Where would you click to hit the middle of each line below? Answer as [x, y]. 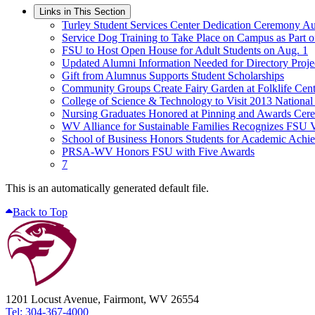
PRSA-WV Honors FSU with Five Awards [158, 151]
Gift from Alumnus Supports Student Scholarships [173, 75]
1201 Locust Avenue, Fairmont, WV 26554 [102, 299]
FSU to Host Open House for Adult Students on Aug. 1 [185, 50]
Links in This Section [82, 11]
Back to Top [40, 212]
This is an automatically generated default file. [107, 188]
